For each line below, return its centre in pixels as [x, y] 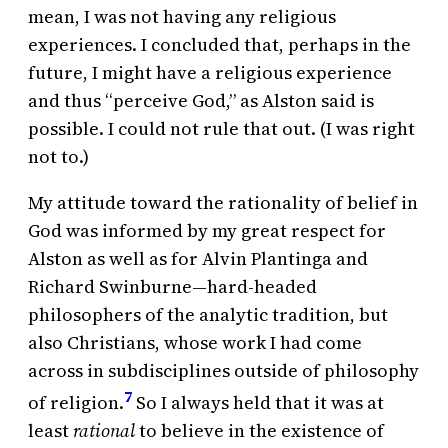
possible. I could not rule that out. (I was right [221, 129]
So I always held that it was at [258, 403]
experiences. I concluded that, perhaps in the [219, 45]
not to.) [58, 157]
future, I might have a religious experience [210, 73]
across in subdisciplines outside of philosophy [223, 371]
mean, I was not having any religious [182, 17]
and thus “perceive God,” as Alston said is [201, 101]
